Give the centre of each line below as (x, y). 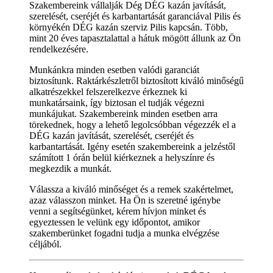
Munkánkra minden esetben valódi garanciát (114, 69)
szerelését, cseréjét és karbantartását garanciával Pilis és (135, 16)
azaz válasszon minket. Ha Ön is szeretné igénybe (125, 200)
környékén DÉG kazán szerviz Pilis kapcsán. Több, (129, 27)
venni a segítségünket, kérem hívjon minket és (118, 211)
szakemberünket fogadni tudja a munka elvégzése (124, 233)
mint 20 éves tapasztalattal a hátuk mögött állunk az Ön (135, 38)
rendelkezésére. (59, 49)
